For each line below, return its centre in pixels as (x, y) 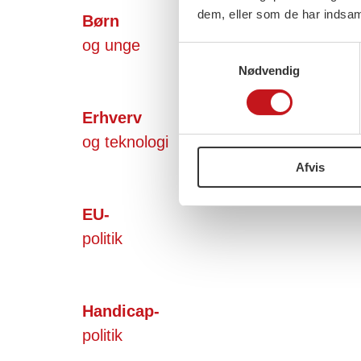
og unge (111, 45)
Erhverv (112, 117)
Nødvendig (269, 70)
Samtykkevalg (217, 52)
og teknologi (125, 141)
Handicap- (121, 311)
